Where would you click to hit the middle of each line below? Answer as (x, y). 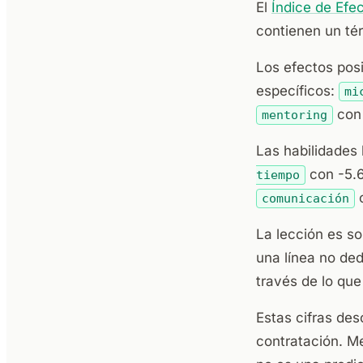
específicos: (297, 91)
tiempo (278, 175)
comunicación (305, 199)
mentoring (294, 115)
